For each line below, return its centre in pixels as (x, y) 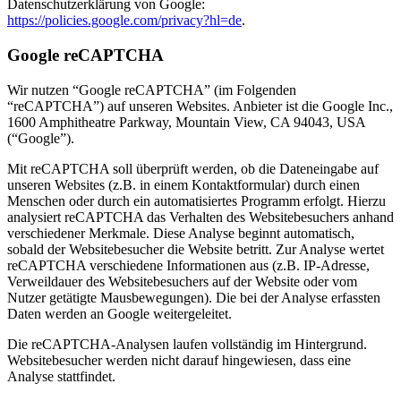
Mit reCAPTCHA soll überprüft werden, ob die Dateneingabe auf (193, 168)
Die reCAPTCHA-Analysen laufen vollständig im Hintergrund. (187, 344)
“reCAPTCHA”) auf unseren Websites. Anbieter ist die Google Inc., (200, 106)
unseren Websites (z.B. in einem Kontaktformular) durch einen (183, 184)
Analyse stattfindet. (61, 376)
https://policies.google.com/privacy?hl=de (124, 21)
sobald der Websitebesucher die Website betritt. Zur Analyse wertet (196, 249)
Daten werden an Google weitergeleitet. (119, 313)
